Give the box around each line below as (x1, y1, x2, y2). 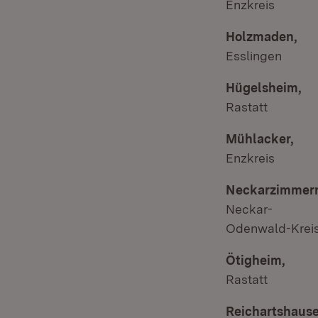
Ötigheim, (226, 253, 285, 268)
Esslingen (226, 48, 282, 63)
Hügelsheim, (226, 80, 302, 95)
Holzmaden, (226, 29, 297, 44)
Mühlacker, (226, 131, 294, 146)
